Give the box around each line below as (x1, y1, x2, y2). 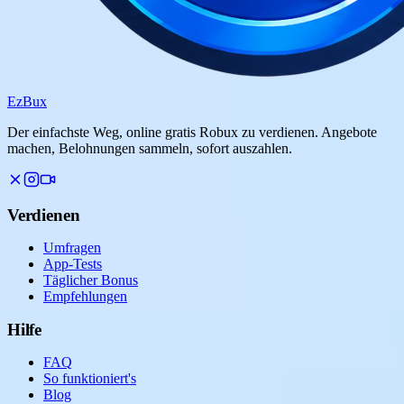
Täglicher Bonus (43, 272, 138, 289)
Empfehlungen (43, 289, 127, 305)
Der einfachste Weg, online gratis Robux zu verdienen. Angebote (7, 124, 377, 140)
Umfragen (43, 240, 101, 256)
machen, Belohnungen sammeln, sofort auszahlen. (7, 140, 292, 156)
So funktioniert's (43, 370, 136, 386)
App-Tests (43, 256, 102, 272)
